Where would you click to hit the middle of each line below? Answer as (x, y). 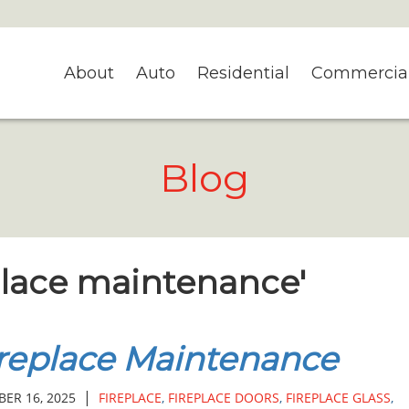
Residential (243, 73)
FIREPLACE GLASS (338, 398)
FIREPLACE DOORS (223, 398)
